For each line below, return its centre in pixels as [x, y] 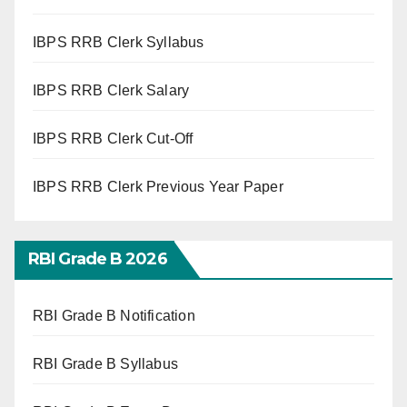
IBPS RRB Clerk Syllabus [119, 42]
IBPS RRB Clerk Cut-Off [113, 138]
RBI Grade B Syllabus [108, 363]
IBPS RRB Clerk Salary [111, 90]
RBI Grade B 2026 [98, 258]
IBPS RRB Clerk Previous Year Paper [158, 186]
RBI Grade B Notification [114, 315]
